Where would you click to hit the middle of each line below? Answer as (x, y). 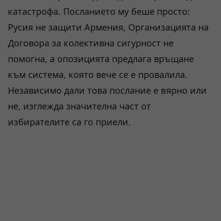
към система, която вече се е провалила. (98, 74)
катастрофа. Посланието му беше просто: (99, 11)
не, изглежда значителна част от (79, 106)
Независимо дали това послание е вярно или (107, 90)
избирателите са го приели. (69, 122)
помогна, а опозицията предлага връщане (101, 59)
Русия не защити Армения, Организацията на (108, 27)
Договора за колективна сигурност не (91, 43)
